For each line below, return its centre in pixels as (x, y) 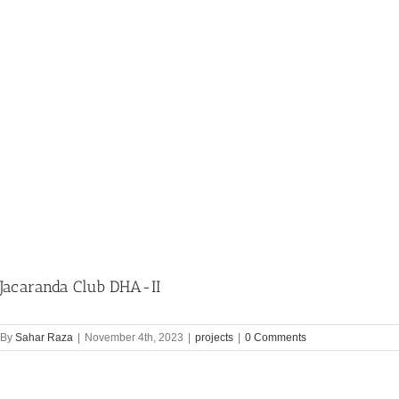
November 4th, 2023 (134, 338)
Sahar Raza (44, 338)
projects (214, 338)
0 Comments (276, 338)
